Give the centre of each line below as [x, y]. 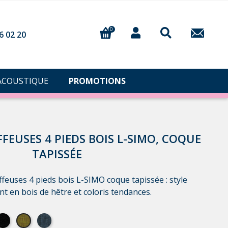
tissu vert [34, 218]
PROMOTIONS [97, 81]
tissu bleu [56, 218]
